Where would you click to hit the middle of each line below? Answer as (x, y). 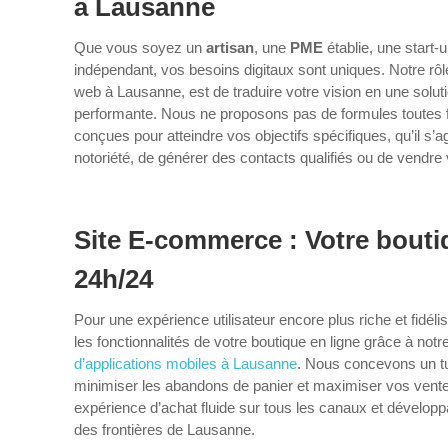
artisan (229, 48)
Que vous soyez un (139, 48)
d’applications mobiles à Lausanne (185, 364)
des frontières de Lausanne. (164, 430)
